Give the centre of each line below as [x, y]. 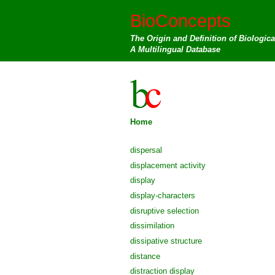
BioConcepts [180, 21]
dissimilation [152, 226]
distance [145, 256]
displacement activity [168, 165]
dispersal [146, 150]
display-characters [163, 195]
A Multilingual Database [175, 49]
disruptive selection [165, 211]
